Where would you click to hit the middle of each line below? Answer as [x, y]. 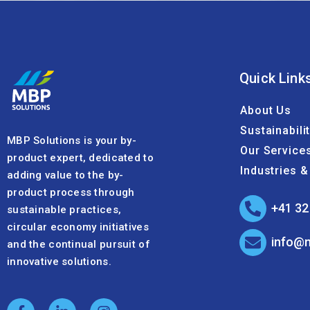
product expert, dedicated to [80, 158]
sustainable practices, [64, 210]
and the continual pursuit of [79, 245]
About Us [266, 111]
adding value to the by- [65, 175]
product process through [71, 193]
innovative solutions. [59, 262]
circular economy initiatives [78, 227]
